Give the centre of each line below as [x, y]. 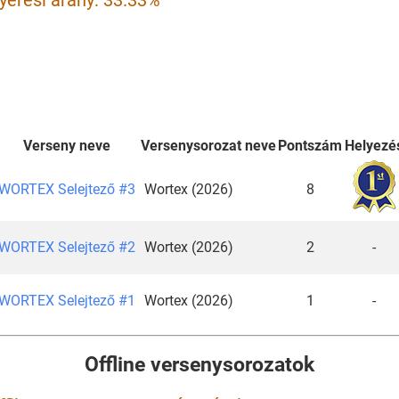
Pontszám [310, 146]
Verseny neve [67, 146]
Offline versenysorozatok [199, 365]
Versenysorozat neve [208, 146]
